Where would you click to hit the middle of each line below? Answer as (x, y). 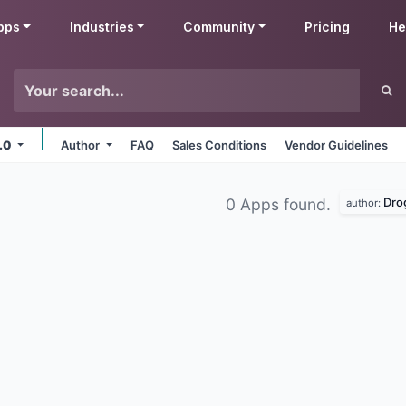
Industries (101, 27)
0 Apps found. (280, 204)
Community (219, 27)
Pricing (328, 27)
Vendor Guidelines (337, 145)
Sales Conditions (220, 145)
